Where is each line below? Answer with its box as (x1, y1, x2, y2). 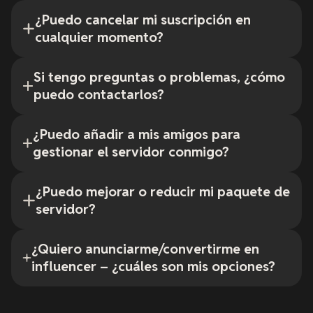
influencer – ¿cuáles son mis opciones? (31, 258, 276, 276)
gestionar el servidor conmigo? (33, 143, 230, 161)
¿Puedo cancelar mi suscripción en (34, 11, 251, 29)
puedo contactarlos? (34, 86, 164, 104)
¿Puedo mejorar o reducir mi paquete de (36, 183, 291, 201)
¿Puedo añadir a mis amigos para (33, 126, 241, 144)
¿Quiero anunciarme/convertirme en (31, 240, 260, 259)
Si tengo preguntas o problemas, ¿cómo (34, 68, 285, 87)
